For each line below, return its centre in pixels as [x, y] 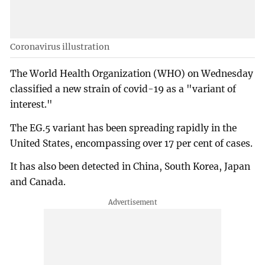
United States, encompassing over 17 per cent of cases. [132, 143]
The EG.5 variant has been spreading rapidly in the [124, 128]
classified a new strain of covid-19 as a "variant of [123, 89]
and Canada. [38, 182]
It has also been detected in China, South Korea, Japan [130, 167]
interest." [32, 104]
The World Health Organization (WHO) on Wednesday [132, 73]
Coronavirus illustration [60, 47]
